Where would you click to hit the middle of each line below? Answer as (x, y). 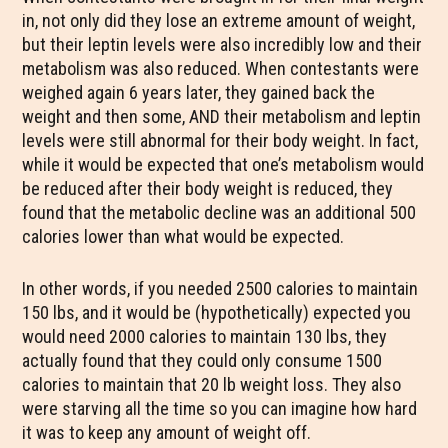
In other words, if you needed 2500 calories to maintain (220, 288)
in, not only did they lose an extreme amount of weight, (219, 20)
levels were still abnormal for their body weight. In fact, (220, 140)
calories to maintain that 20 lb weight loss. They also (212, 384)
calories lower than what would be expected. (183, 236)
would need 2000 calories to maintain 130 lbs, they (205, 336)
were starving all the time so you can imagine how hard (220, 408)
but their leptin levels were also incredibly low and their (222, 44)
